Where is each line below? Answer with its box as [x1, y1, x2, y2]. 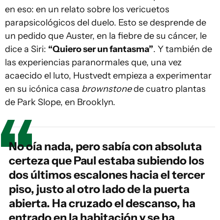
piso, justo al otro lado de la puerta [9, 182, 190, 196]
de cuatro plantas [134, 83, 206, 94]
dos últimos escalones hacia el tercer [9, 168, 205, 182]
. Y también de [153, 44, 212, 55]
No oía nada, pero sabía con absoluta [9, 139, 202, 153]
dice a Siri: [5, 44, 48, 55]
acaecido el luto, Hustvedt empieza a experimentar [5, 70, 212, 81]
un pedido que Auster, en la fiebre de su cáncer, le [5, 30, 207, 41]
